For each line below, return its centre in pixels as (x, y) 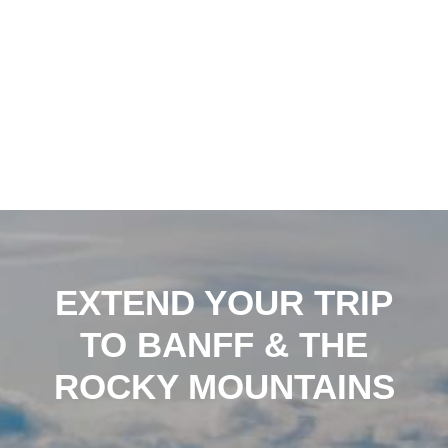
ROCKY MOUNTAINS (224, 386)
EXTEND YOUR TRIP (224, 302)
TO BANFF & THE (224, 344)
